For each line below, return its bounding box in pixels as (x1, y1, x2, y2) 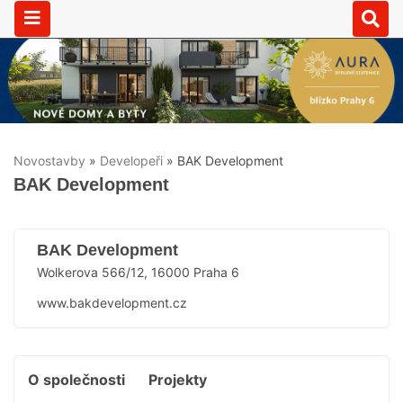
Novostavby (13, 153, 85, 169)
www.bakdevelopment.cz (37, 294, 187, 310)
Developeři (100, 153, 163, 169)
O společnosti (28, 370, 125, 389)
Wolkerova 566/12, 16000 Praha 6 (37, 264, 239, 280)
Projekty (148, 370, 207, 389)
